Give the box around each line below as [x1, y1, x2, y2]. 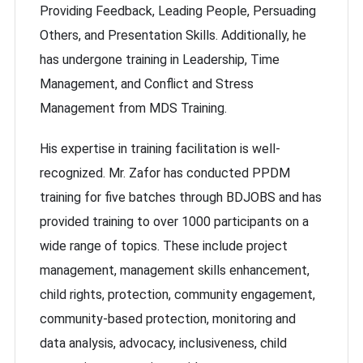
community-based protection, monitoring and [40, 311, 296, 327]
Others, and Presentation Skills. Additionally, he [40, 28, 306, 43]
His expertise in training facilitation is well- [40, 141, 280, 156]
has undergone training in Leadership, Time [40, 52, 280, 67]
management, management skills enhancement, [40, 263, 310, 278]
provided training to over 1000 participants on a [40, 214, 309, 229]
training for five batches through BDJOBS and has [40, 190, 322, 205]
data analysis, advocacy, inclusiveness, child [40, 335, 287, 351]
